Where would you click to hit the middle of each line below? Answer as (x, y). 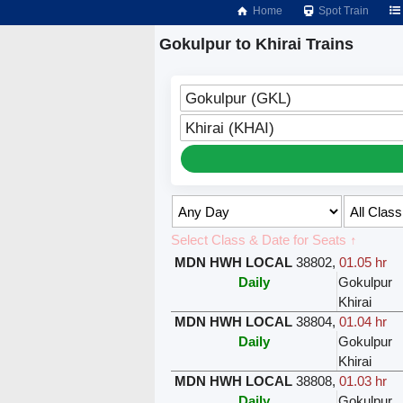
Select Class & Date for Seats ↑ (264, 240)
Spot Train (343, 11)
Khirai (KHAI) (230, 128)
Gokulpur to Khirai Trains (256, 44)
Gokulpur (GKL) (239, 99)
